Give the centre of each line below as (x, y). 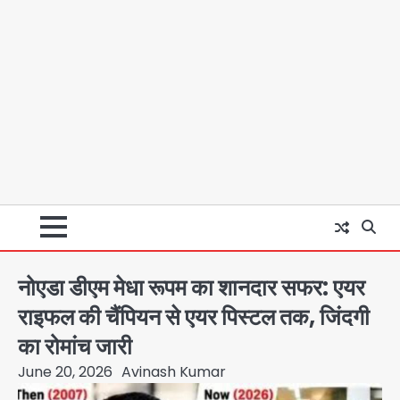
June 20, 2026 (65, 371)
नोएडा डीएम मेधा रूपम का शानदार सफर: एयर (192, 287)
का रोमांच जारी (75, 346)
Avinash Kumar (174, 371)
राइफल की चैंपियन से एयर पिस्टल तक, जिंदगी (194, 317)
